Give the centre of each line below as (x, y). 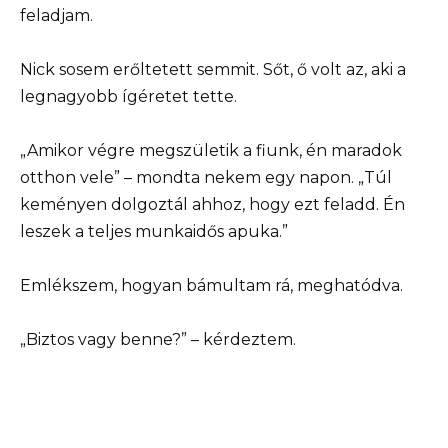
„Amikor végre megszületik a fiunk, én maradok (211, 150)
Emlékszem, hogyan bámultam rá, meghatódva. (211, 286)
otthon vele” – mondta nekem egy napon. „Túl (206, 177)
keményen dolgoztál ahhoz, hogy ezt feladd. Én (212, 204)
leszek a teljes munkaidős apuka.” (154, 231)
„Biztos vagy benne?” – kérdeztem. (158, 340)
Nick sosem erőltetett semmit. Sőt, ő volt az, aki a (213, 69)
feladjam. (56, 15)
